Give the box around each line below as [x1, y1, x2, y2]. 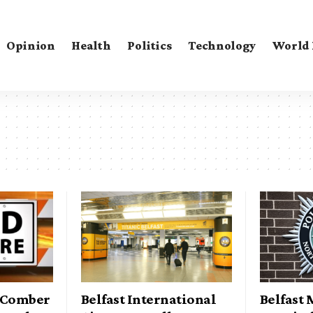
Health [71, 38, 111, 52]
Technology [188, 38, 256, 52]
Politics [127, 38, 172, 52]
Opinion [6, 38, 55, 52]
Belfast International [81, 290, 217, 307]
